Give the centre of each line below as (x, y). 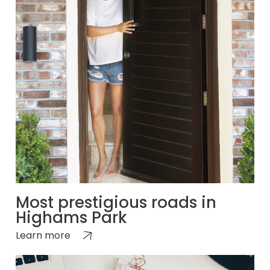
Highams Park (71, 217)
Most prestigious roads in (116, 202)
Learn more (43, 235)
